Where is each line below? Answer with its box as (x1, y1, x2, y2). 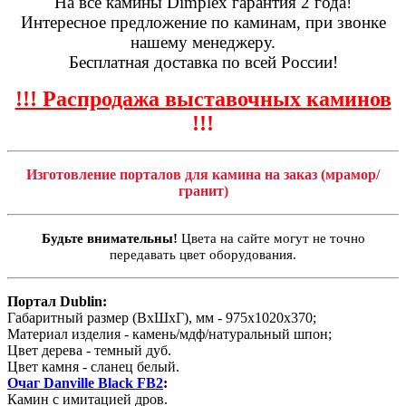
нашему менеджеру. (130, 33, 275, 53)
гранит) (178, 183, 228, 199)
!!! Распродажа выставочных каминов (14, 87, 391, 111)
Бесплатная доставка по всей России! (68, 53, 338, 72)
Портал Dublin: (7, 294, 107, 310)
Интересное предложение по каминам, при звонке (20, 13, 386, 33)
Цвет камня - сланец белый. (7, 359, 179, 375)
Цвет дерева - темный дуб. (7, 343, 171, 359)
